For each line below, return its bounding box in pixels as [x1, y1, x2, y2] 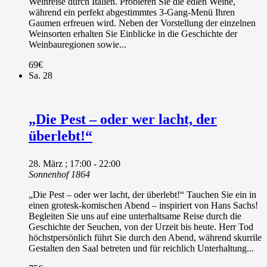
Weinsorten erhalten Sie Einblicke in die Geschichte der [29, 28, 237, 39]
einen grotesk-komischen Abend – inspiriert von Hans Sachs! [29, 200, 258, 210]
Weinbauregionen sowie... [29, 39, 126, 49]
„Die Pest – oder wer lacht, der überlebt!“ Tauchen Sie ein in [29, 189, 256, 200]
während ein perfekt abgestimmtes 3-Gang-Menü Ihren [29, 7, 235, 17]
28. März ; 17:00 [29, 158, 91, 169]
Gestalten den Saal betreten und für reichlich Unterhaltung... [29, 243, 254, 253]
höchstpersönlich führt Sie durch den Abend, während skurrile [29, 232, 262, 243]
